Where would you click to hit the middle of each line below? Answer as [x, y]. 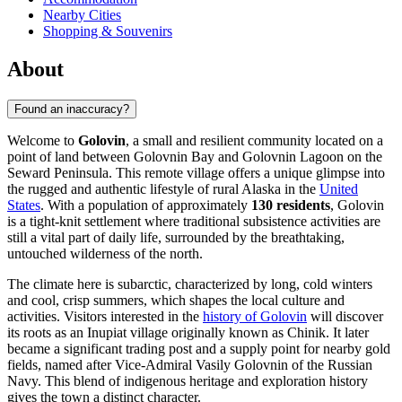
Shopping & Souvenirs [108, 31]
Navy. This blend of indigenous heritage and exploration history [188, 381]
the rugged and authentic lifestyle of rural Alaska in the [163, 189]
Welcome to [43, 141]
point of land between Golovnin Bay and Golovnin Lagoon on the [195, 157]
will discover [345, 317]
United [339, 189]
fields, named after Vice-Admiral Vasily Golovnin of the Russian [190, 365]
